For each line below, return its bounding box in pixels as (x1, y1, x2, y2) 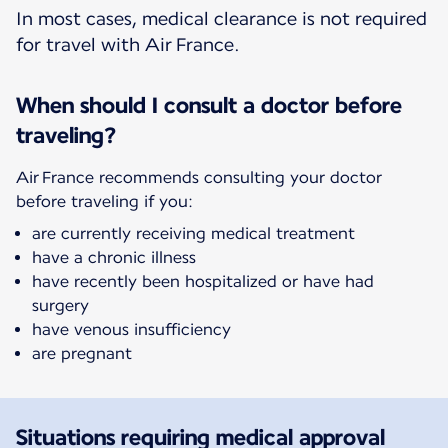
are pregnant (32, 344, 132, 364)
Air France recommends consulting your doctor (16, 168, 382, 188)
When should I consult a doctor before (16, 92, 402, 119)
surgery (32, 296, 89, 316)
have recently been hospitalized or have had (32, 272, 374, 292)
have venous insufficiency (32, 320, 231, 340)
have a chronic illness (32, 248, 196, 268)
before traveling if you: (16, 192, 193, 212)
